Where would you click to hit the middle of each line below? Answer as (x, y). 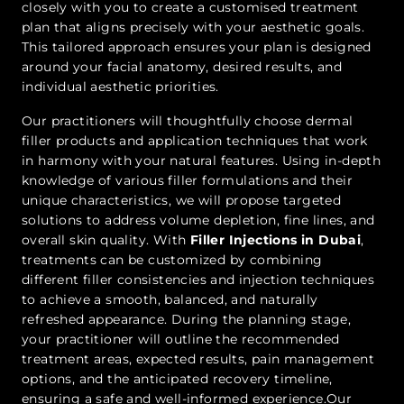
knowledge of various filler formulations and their (187, 181)
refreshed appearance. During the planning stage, (187, 320)
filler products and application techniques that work (195, 141)
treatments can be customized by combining (172, 260)
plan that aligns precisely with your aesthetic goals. (193, 28)
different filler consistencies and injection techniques (198, 280)
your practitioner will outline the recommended (181, 340)
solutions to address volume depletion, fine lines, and (198, 220)
